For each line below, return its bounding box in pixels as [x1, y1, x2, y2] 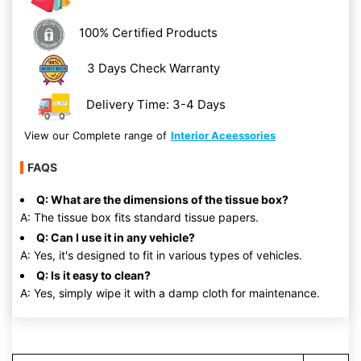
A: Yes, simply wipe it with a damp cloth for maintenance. [20, 285, 320, 300]
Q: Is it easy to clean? [36, 268, 151, 282]
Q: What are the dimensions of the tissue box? [36, 192, 288, 206]
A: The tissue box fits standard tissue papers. [20, 210, 259, 224]
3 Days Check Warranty [86, 60, 220, 77]
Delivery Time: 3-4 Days [86, 97, 226, 113]
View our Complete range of [24, 128, 167, 142]
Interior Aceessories [171, 128, 276, 142]
